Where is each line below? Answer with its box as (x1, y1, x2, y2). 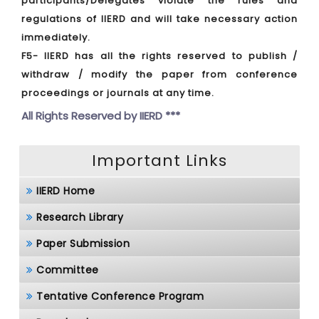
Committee (36, 263, 99, 277)
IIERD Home (36, 184, 95, 198)
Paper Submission (36, 236, 130, 251)
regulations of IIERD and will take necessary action (21, 12, 298, 26)
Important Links (92, 150, 227, 172)
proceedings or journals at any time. (21, 86, 214, 100)
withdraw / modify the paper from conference (21, 68, 298, 81)
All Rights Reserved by (21, 108, 140, 123)
